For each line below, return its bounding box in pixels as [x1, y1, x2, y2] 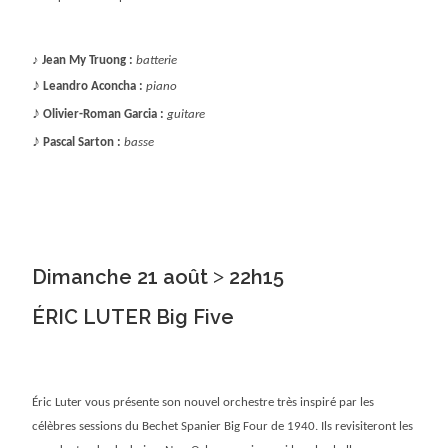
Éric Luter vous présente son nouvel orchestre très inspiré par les [32, 395, 375, 409]
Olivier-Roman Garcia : [43, 107, 165, 121]
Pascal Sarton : [43, 135, 122, 149]
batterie [136, 53, 178, 67]
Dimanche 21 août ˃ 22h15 [32, 264, 285, 289]
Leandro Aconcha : [43, 79, 144, 93]
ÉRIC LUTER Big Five [32, 304, 235, 329]
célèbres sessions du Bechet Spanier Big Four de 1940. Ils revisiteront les [32, 419, 414, 433]
